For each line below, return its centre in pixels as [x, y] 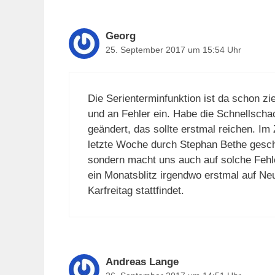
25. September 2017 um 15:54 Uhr [173, 49]
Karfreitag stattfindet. [136, 191]
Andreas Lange [142, 262]
